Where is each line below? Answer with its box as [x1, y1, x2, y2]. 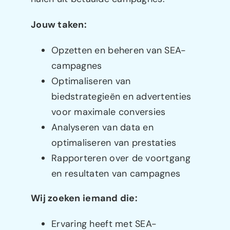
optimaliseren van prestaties [51, 137, 177, 149]
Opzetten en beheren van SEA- [51, 44, 186, 57]
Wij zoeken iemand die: [31, 192, 138, 205]
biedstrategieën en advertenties [51, 90, 191, 103]
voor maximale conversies [51, 106, 166, 119]
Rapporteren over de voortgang [51, 152, 190, 165]
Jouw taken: [31, 18, 87, 31]
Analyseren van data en [51, 121, 154, 134]
